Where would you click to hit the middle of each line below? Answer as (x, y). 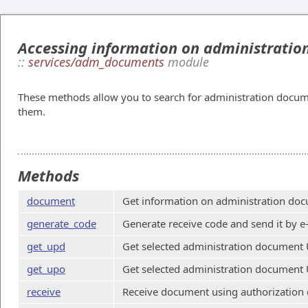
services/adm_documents (96, 62)
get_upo (46, 269)
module (187, 62)
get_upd (46, 246)
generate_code (62, 223)
